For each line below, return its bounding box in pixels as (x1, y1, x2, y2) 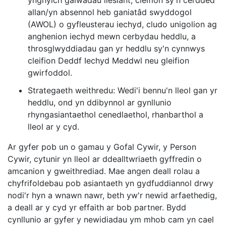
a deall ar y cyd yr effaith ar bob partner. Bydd (8, 202, 186, 213)
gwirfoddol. (28, 68, 72, 78)
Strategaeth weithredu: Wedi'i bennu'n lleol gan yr (28, 85, 217, 96)
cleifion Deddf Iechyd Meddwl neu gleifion (28, 55, 189, 66)
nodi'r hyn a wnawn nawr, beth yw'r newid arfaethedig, (8, 190, 217, 201)
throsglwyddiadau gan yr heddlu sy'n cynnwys (28, 43, 205, 54)
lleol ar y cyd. (28, 122, 79, 132)
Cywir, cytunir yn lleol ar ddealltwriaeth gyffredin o (8, 154, 202, 164)
